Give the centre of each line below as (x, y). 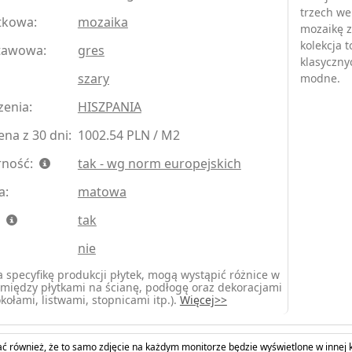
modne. (320, 79)
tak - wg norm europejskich (159, 164)
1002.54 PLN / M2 (128, 136)
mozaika (103, 22)
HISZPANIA (109, 107)
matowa (102, 192)
